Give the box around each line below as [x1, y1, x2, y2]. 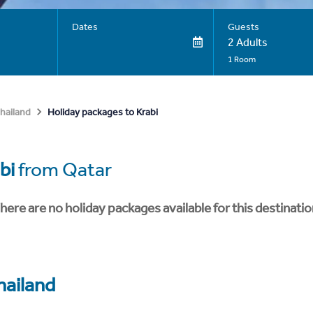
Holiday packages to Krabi [48, 105, 158, 118]
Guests [227, 21, 259, 33]
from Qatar [15, 158, 112, 181]
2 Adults [227, 36, 268, 49]
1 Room [227, 54, 256, 64]
